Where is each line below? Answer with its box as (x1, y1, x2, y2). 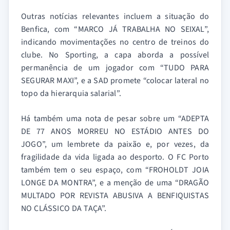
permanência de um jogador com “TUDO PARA (21, 62, 209, 74)
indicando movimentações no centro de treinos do (21, 36, 209, 48)
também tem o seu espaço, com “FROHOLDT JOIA (21, 164, 209, 176)
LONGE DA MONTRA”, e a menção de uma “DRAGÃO (21, 177, 209, 189)
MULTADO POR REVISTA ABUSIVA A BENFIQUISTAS (21, 190, 209, 202)
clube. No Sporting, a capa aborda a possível (21, 49, 209, 61)
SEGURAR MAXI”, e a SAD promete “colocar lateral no (21, 75, 209, 87)
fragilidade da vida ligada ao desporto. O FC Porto (21, 151, 209, 163)
